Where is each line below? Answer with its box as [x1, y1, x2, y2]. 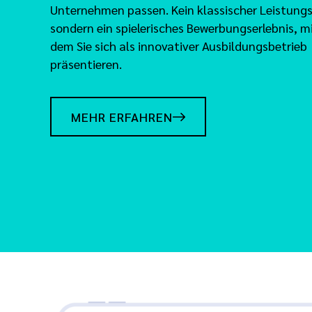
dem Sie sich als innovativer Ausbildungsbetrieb [50, 37, 307, 54]
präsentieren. [50, 55, 122, 72]
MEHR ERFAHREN [71, 109, 173, 125]
